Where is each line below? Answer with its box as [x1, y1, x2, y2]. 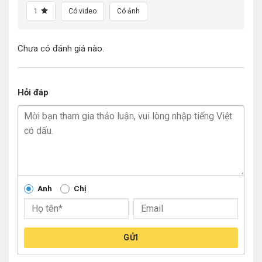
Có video [68, 7, 96, 16]
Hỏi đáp [18, 87, 49, 98]
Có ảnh [117, 7, 140, 16]
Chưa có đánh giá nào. [18, 43, 104, 54]
